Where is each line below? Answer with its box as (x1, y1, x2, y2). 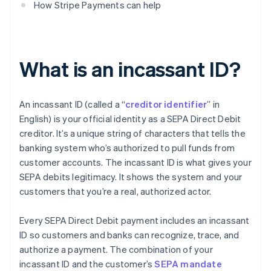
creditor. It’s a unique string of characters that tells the (19, 127, 246, 140)
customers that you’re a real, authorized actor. (19, 185, 212, 198)
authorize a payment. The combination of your (19, 243, 213, 256)
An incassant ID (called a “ (19, 98, 126, 111)
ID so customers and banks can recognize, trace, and (19, 229, 240, 241)
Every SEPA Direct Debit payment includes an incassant (19, 214, 250, 227)
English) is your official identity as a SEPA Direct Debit (19, 113, 241, 125)
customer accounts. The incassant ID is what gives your (19, 156, 252, 169)
